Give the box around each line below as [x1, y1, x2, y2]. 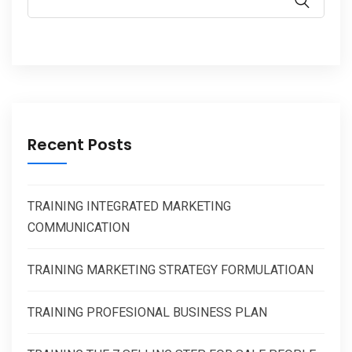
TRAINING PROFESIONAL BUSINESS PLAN [27, 304, 267, 320]
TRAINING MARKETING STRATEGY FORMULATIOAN [27, 262, 313, 277]
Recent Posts [27, 133, 132, 156]
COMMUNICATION [27, 219, 130, 235]
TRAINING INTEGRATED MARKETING [27, 198, 231, 214]
